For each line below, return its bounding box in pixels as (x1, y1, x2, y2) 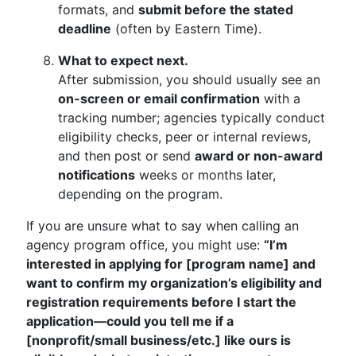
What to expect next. (58, 52, 188, 68)
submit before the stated (138, 2, 293, 17)
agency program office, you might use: (26, 237, 264, 253)
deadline (58, 21, 111, 37)
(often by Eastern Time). (111, 21, 261, 37)
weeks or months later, (135, 167, 276, 183)
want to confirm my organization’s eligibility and (26, 275, 322, 291)
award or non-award (195, 148, 323, 164)
